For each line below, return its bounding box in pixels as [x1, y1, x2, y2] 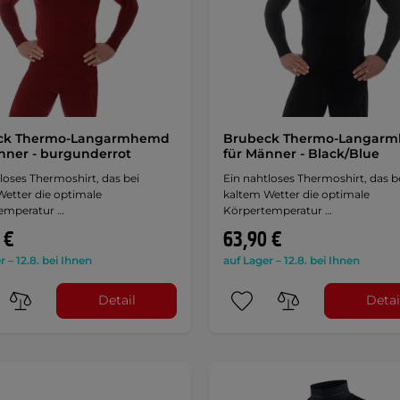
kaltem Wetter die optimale [222, 187, 370, 201]
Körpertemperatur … [222, 203, 332, 217]
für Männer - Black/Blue [222, 145, 379, 162]
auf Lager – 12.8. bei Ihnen [222, 253, 360, 267]
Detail [97, 292, 136, 309]
